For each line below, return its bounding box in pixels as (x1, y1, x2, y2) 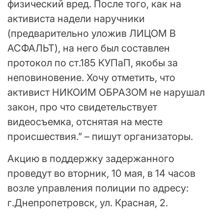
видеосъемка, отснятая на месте (7, 116, 163, 128)
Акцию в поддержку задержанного (7, 153, 174, 165)
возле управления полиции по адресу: (7, 182, 189, 194)
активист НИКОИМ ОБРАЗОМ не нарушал (7, 86, 205, 99)
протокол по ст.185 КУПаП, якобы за (7, 57, 178, 69)
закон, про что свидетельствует (7, 101, 157, 113)
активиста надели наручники (7, 13, 145, 25)
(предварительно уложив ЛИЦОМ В (7, 27, 176, 40)
